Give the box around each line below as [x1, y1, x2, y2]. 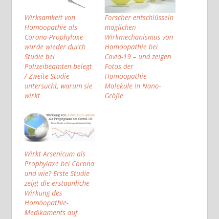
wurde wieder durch [24, 42, 86, 51]
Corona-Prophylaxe [24, 32, 83, 42]
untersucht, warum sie [24, 81, 92, 90]
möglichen [105, 22, 136, 32]
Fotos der [105, 62, 133, 71]
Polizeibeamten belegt [24, 62, 92, 71]
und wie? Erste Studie [24, 168, 89, 178]
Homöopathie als [24, 22, 77, 32]
